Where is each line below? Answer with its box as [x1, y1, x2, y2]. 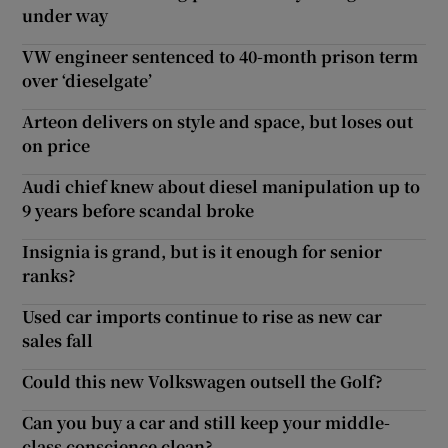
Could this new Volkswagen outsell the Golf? [22, 369, 384, 393]
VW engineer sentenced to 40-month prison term [22, 44, 419, 68]
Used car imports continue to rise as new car [22, 304, 383, 328]
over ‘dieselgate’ [22, 68, 153, 92]
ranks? [22, 263, 77, 287]
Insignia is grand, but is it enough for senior [22, 239, 383, 263]
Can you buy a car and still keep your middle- [22, 410, 391, 434]
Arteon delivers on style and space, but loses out [22, 109, 414, 133]
